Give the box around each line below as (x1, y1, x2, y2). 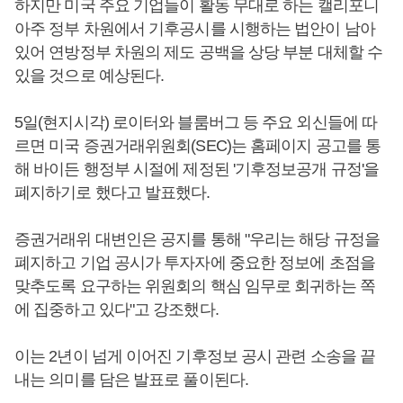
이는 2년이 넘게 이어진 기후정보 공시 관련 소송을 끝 (14, 347, 376, 365)
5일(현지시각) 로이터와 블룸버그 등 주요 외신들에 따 (14, 113, 378, 131)
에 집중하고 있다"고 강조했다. (14, 300, 219, 318)
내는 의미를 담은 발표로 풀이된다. (14, 371, 248, 389)
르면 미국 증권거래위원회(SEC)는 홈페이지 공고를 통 (14, 137, 381, 155)
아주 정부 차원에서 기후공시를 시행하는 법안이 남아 (14, 20, 375, 38)
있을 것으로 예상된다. (14, 67, 165, 85)
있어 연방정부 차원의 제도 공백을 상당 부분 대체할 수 (14, 43, 383, 61)
